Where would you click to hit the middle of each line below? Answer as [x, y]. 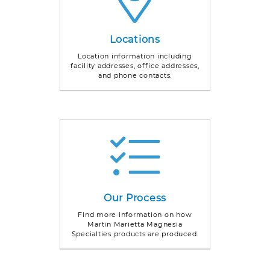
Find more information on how [135, 214]
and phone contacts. [135, 75]
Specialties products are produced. [135, 234]
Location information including [135, 56]
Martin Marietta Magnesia [135, 224]
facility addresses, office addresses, [135, 65]
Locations [135, 39]
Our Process [135, 198]
